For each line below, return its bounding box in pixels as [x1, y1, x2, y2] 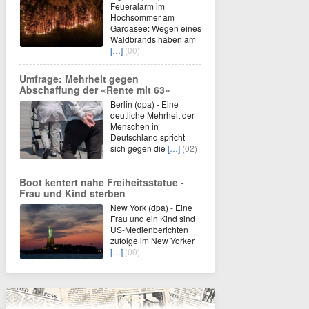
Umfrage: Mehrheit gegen [19, 71, 139, 86]
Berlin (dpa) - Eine [110, 97, 179, 110]
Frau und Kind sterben [19, 186, 126, 200]
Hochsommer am [110, 10, 175, 23]
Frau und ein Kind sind [110, 212, 195, 224]
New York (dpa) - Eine [110, 201, 192, 213]
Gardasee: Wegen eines [110, 21, 201, 34]
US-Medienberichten [110, 223, 188, 235]
